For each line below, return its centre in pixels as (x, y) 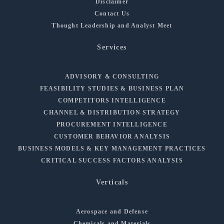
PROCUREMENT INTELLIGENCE (112, 124)
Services (112, 47)
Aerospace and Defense (112, 211)
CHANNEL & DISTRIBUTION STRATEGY (112, 112)
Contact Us (112, 13)
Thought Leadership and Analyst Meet (112, 25)
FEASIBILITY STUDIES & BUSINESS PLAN (112, 88)
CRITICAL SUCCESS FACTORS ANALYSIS (112, 160)
